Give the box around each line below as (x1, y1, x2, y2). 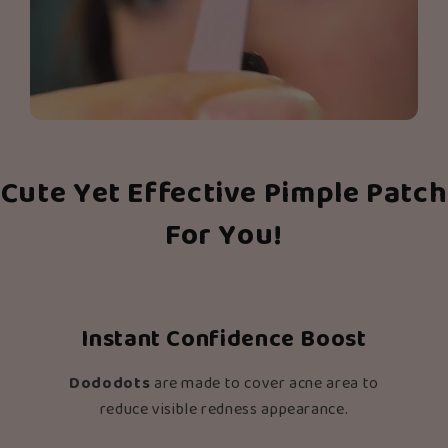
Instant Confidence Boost (81, 319, 367, 361)
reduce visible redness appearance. (99, 396, 349, 424)
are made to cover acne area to (150, 370, 379, 398)
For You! (164, 211, 284, 263)
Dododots (69, 370, 151, 398)
